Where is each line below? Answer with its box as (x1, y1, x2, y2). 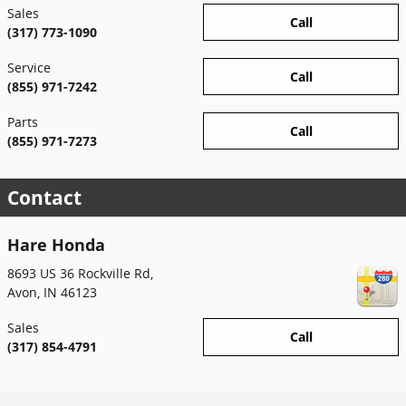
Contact (7, 184, 82, 210)
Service (7, 58, 51, 76)
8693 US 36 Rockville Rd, (7, 265, 153, 282)
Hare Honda (7, 233, 105, 256)
